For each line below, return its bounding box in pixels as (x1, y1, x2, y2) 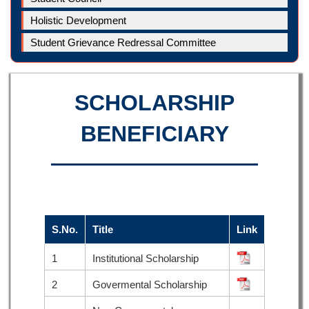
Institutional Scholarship (92, 252, 199, 264)
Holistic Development (30, 14, 126, 26)
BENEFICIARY (80, 121, 229, 146)
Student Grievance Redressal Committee (30, 36, 216, 48)
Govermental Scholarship (92, 278, 207, 290)
